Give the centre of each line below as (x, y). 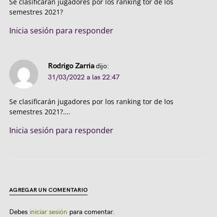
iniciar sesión (48, 212)
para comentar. (91, 212)
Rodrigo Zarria (71, 66)
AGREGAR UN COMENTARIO (49, 190)
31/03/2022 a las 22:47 (84, 77)
